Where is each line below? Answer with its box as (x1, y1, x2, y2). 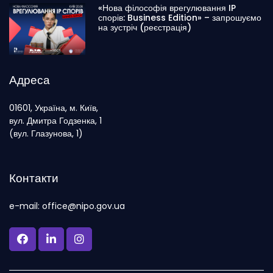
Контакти (9, 169, 58, 186)
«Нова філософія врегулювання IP (98, 2, 236, 15)
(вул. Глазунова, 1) (9, 127, 83, 140)
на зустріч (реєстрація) (98, 21, 192, 34)
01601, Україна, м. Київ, (9, 101, 98, 114)
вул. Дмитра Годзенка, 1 (9, 114, 102, 127)
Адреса (9, 71, 50, 88)
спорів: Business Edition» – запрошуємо (98, 12, 262, 24)
